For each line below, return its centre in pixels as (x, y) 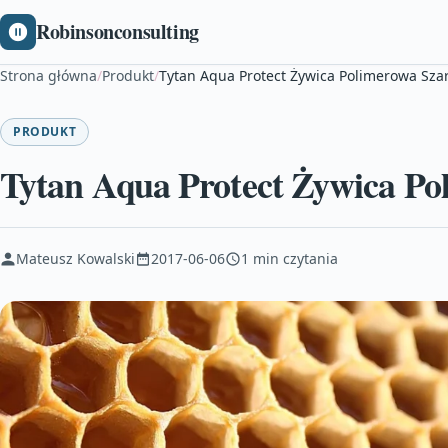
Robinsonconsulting (117, 31)
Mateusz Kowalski (75, 258)
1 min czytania (289, 258)
